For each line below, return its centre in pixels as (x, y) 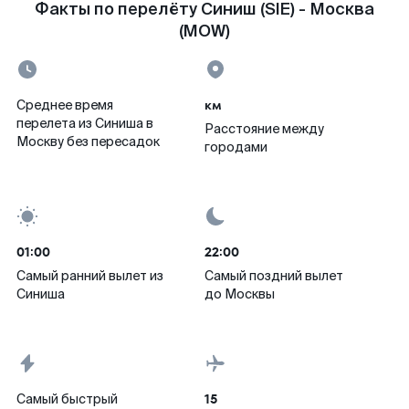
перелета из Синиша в (85, 123)
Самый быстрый (67, 399)
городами (236, 147)
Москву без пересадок (88, 142)
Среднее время (65, 105)
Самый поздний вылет (274, 276)
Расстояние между (264, 129)
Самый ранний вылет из (90, 276)
